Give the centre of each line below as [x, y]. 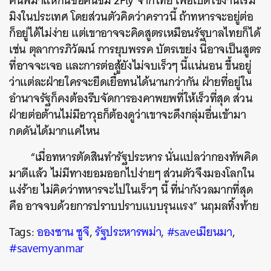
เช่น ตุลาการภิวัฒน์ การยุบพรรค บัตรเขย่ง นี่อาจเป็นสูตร [135, 49]
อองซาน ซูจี [63, 232]
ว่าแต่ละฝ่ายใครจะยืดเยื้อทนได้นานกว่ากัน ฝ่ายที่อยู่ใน [131, 82]
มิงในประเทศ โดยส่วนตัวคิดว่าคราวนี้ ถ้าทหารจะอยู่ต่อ [131, 17]
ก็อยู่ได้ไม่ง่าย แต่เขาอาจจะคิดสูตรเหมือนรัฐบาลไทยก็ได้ [135, 33]
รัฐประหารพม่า [128, 232]
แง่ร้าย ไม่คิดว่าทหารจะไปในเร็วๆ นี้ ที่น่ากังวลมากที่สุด [131, 190]
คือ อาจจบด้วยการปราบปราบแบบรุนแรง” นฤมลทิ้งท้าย [134, 206]
